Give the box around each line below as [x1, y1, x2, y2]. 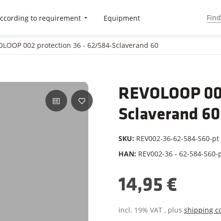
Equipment [104, 13, 141, 23]
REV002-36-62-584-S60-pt [136, 134, 219, 144]
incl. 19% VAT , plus [118, 205, 184, 215]
